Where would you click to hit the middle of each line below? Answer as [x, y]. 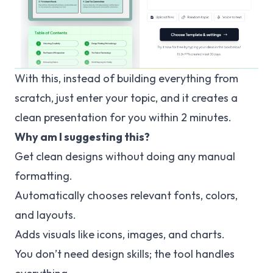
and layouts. [45, 215]
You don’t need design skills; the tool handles [125, 254]
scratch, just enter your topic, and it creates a [126, 98]
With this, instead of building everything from [126, 79]
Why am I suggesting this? [82, 137]
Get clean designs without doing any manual [125, 157]
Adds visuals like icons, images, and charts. [120, 235]
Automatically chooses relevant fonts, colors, [126, 196]
